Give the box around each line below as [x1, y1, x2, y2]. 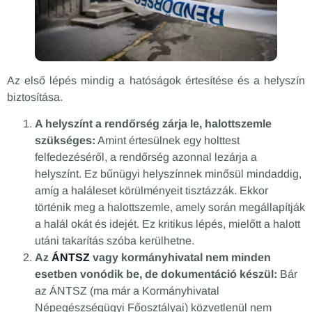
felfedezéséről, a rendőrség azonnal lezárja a [35, 151, 257, 164]
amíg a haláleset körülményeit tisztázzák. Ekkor [35, 185, 268, 197]
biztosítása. [7, 91, 63, 103]
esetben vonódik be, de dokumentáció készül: [35, 268, 277, 281]
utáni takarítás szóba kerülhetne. [35, 235, 194, 247]
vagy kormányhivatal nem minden [90, 251, 271, 264]
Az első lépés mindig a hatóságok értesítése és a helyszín [7, 74, 305, 86]
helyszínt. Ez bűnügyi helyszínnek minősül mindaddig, [35, 168, 302, 180]
